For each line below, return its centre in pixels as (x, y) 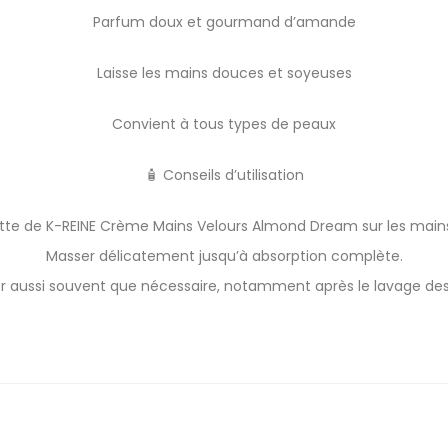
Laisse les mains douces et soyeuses (224, 73)
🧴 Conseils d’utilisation (224, 175)
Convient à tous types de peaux (224, 124)
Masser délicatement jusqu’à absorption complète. (224, 256)
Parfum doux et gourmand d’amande (224, 22)
